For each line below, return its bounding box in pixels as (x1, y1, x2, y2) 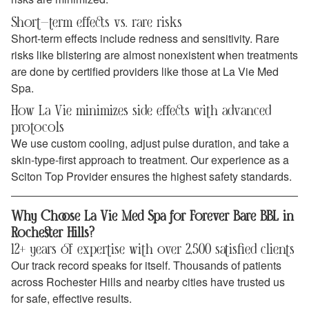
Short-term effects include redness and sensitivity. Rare (11, 30, 279, 46)
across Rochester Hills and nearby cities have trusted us (11, 274, 285, 290)
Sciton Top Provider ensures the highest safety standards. (11, 168, 292, 185)
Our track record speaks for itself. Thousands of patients (11, 257, 281, 274)
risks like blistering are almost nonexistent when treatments (11, 46, 298, 63)
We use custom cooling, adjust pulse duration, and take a (11, 135, 289, 152)
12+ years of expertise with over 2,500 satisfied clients (11, 240, 295, 258)
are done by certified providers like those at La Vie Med (11, 63, 279, 79)
